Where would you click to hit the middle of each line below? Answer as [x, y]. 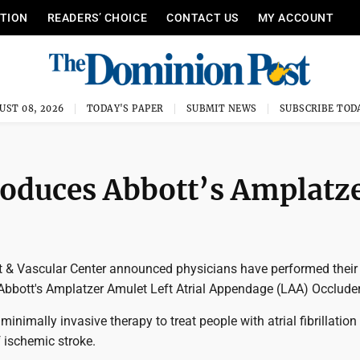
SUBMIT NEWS [221, 108]
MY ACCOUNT [296, 18]
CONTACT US [202, 18]
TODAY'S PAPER [125, 108]
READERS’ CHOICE [97, 18]
